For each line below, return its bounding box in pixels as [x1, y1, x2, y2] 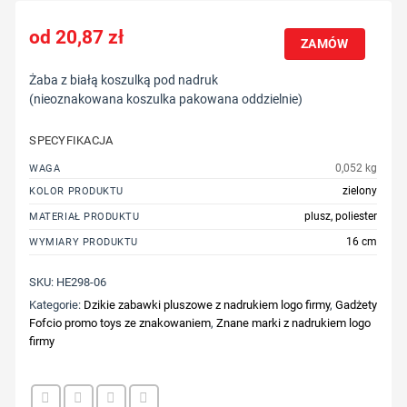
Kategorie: [29, 297, 84, 312]
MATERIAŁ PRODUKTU [29, 211, 140, 223]
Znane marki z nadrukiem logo [216, 315, 372, 330]
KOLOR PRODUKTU [29, 185, 124, 198]
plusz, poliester [304, 210, 378, 223]
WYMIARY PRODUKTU [29, 236, 139, 249]
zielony [342, 184, 378, 198]
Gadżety [335, 297, 378, 312]
